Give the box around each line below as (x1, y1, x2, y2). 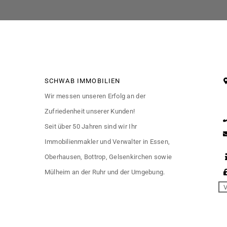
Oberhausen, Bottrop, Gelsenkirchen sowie (44, 153, 172, 161)
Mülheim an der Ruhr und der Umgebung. (44, 168, 165, 176)
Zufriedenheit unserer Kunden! (44, 107, 135, 115)
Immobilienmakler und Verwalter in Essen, (44, 137, 170, 145)
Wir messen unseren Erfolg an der (44, 92, 146, 100)
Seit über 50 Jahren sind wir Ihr (44, 122, 137, 130)
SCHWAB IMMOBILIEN (44, 77, 121, 85)
